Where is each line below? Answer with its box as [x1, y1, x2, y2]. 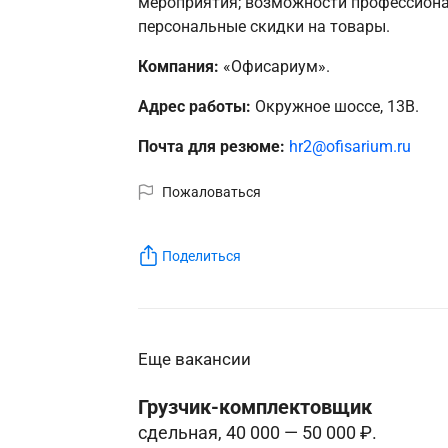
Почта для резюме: [137, 137, 285, 157]
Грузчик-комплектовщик [137, 395, 372, 419]
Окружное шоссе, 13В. [254, 97, 419, 117]
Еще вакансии [137, 349, 251, 370]
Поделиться [162, 247, 241, 264]
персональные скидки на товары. [137, 17, 390, 37]
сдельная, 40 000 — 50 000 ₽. [137, 422, 377, 444]
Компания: [137, 57, 219, 77]
